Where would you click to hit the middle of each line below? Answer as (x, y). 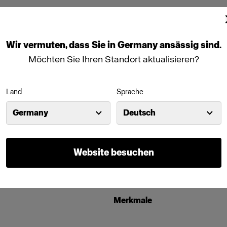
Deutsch (139, 112)
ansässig (180, 45)
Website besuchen (113, 152)
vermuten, (46, 45)
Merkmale (133, 200)
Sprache (130, 92)
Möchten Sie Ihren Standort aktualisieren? (113, 59)
